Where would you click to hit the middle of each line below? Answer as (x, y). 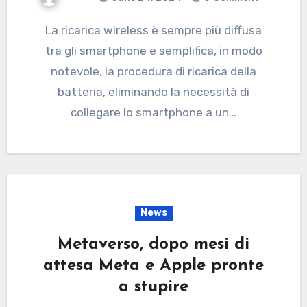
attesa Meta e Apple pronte (153, 266)
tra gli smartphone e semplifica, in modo (153, 50)
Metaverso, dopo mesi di (153, 244)
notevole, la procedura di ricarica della (153, 71)
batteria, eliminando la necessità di (153, 91)
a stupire (153, 287)
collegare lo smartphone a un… (153, 112)
